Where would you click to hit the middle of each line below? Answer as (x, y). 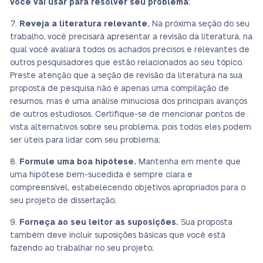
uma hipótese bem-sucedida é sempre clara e (101, 175)
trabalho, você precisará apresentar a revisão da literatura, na (131, 37)
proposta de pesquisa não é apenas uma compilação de (119, 89)
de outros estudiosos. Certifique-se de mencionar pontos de (128, 114)
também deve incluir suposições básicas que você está (118, 235)
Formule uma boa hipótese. (78, 162)
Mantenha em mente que (188, 162)
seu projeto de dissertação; (63, 201)
